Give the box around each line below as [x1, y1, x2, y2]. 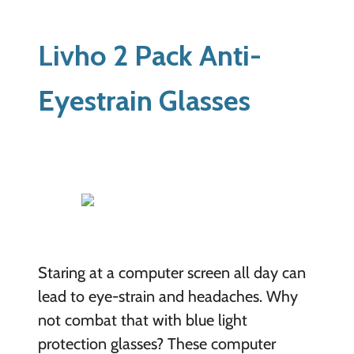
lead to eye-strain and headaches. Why [37, 286, 298, 306]
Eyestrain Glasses [37, 83, 250, 119]
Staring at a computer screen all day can [37, 262, 306, 282]
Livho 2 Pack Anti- [37, 38, 262, 73]
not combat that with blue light [37, 310, 247, 330]
